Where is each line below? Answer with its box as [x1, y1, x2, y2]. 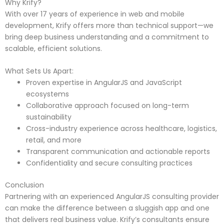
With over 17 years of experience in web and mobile [5, 8, 184, 19]
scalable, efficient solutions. [5, 43, 102, 53]
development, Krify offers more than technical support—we [5, 20, 213, 30]
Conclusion [5, 180, 44, 190]
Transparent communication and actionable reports [26, 146, 210, 157]
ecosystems [26, 89, 69, 99]
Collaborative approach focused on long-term [26, 100, 189, 111]
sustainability [26, 112, 71, 122]
